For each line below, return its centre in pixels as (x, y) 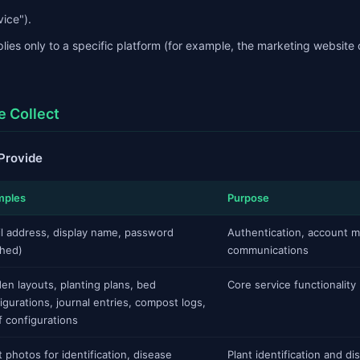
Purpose (248, 198)
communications (268, 250)
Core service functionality (292, 284)
